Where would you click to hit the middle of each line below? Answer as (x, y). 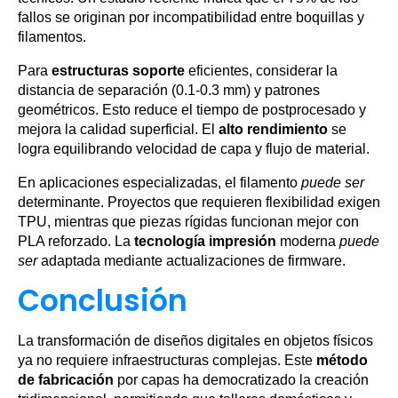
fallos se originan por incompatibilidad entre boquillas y (191, 18)
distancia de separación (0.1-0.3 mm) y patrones (169, 91)
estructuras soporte (118, 71)
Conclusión (103, 301)
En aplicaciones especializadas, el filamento (159, 183)
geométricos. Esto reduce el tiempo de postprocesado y (192, 110)
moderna (308, 242)
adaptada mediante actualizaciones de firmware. (191, 261)
